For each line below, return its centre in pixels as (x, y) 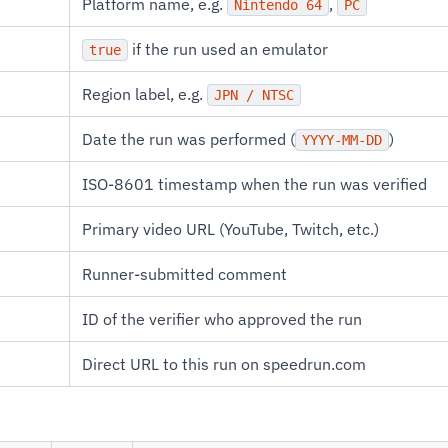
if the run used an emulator (228, 49)
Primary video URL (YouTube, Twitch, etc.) (230, 229)
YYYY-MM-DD (342, 140)
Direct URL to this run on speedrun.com (224, 364)
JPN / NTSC (254, 95)
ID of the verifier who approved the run (222, 319)
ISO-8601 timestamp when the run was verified (254, 184)
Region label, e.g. (144, 94)
